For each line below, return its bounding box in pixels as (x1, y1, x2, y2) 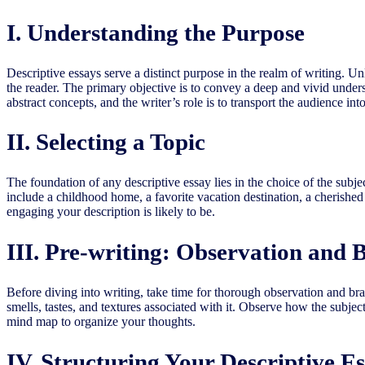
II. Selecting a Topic (7, 129, 205, 156)
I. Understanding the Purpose (7, 19, 305, 46)
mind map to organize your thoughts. (7, 314, 196, 329)
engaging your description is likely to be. (7, 204, 215, 219)
